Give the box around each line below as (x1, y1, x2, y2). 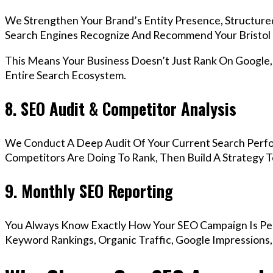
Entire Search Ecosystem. (5, 68, 126, 82)
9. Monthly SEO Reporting (5, 179, 173, 204)
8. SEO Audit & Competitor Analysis (5, 96, 236, 121)
